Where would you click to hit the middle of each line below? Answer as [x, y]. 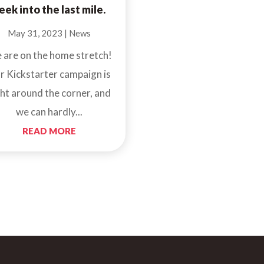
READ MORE [49, 131]
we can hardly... [49, 112]
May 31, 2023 [35, 33]
